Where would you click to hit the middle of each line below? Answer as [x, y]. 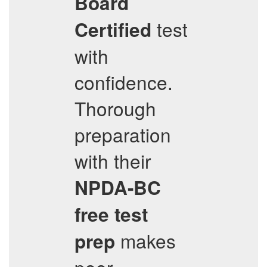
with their [113, 161]
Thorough [115, 108]
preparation [123, 134]
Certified [113, 30]
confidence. [124, 82]
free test [111, 214]
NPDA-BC [118, 187]
